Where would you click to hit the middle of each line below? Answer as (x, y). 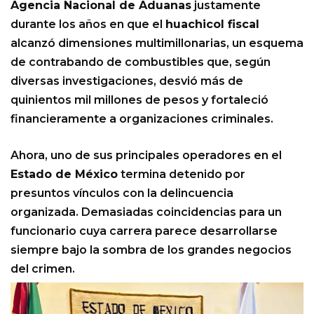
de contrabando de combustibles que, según (141, 62)
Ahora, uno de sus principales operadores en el (146, 155)
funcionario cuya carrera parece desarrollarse (144, 231)
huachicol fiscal (212, 24)
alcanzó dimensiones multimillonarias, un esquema (157, 43)
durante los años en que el (88, 24)
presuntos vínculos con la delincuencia (122, 193)
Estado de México (64, 174)
